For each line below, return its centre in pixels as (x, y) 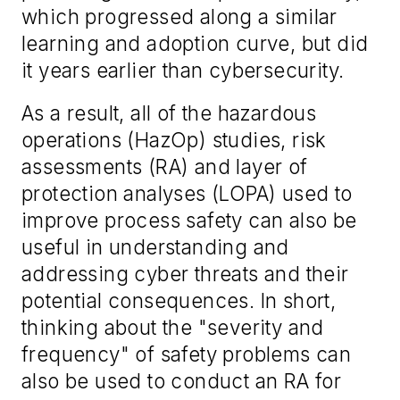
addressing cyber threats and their (185, 274)
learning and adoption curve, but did (195, 44)
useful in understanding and (155, 247)
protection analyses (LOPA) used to (187, 194)
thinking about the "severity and (173, 328)
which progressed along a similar (179, 17)
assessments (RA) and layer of (165, 167)
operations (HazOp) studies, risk (174, 140)
